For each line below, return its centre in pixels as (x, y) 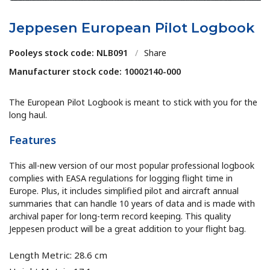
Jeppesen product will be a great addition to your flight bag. (128, 229)
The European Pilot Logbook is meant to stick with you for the (133, 102)
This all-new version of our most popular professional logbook (132, 166)
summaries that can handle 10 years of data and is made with (132, 204)
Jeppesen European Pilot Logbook (132, 28)
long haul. (28, 115)
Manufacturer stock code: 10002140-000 (95, 72)
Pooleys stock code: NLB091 (69, 53)
